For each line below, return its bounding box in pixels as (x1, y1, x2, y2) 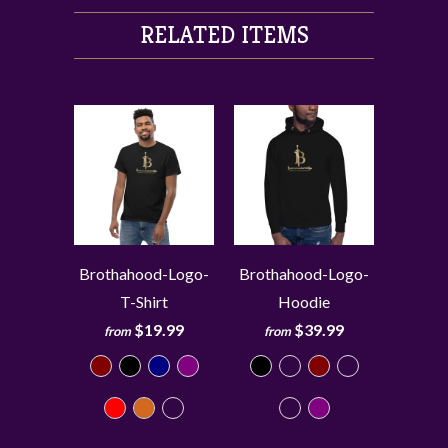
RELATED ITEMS (139, 20, 309, 51)
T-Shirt (120, 292, 168, 312)
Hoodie (278, 292, 330, 312)
